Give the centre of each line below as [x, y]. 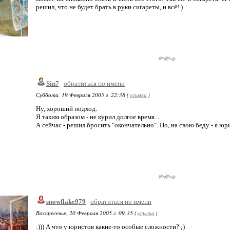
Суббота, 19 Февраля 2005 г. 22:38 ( [82, 95]
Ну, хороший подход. [66, 109]
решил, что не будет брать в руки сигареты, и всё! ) [109, 7]
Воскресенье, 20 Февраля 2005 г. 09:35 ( [86, 213]
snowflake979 [66, 202]
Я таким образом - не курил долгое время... [98, 117]
